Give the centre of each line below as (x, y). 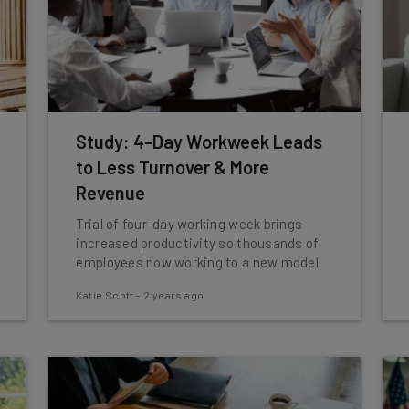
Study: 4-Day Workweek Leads (199, 142)
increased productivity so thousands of (198, 243)
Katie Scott (105, 295)
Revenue (111, 193)
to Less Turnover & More (173, 167)
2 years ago (174, 295)
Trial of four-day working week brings (189, 224)
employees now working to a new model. (199, 262)
